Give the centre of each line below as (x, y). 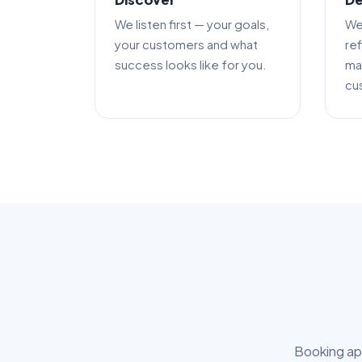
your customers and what (186, 44)
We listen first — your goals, (192, 24)
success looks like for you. (191, 64)
